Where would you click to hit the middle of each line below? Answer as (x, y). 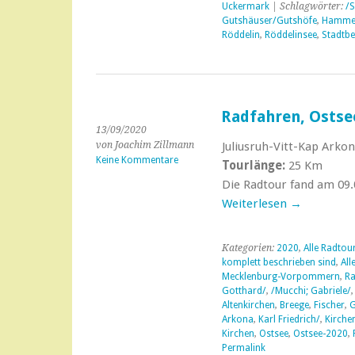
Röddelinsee (290, 35)
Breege (294, 305)
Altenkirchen (248, 305)
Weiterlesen (256, 204)
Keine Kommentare (137, 160)
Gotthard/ (244, 291)
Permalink (243, 348)
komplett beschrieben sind (279, 262)
